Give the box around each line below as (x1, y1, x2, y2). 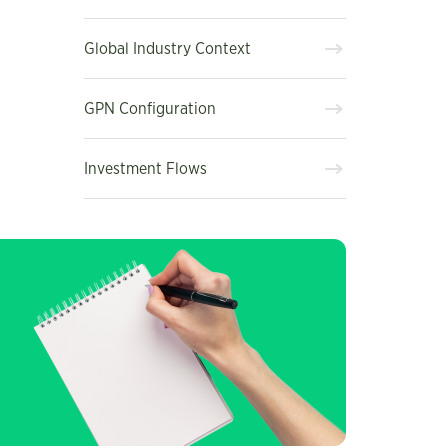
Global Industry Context (83, 40, 251, 57)
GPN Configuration (83, 100, 216, 117)
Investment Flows (83, 160, 207, 177)
